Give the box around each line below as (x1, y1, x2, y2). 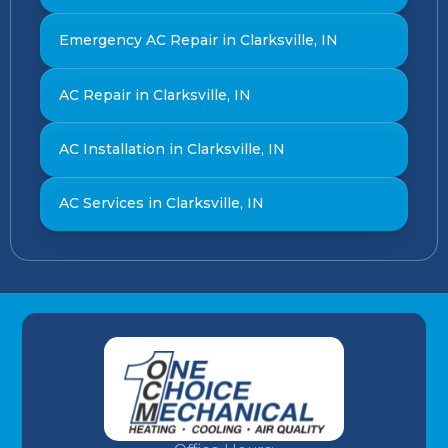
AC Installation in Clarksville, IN (58, 140, 285, 159)
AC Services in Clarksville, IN (58, 194, 264, 213)
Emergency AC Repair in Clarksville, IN (58, 31, 338, 50)
